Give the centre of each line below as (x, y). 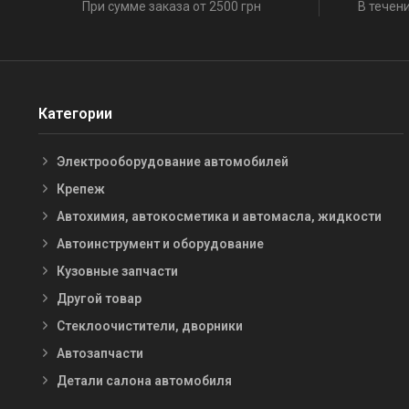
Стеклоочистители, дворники (150, 325)
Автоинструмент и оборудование (160, 243)
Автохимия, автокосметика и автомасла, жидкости (219, 216)
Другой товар (99, 298)
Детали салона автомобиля (144, 380)
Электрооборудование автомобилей (173, 161)
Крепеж (81, 189)
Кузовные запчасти (117, 271)
